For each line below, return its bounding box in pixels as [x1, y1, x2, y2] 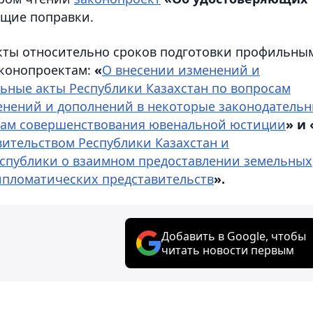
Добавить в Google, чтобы [161, 228, 306, 244]
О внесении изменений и [102, 61, 260, 78]
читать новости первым [161, 242, 294, 258]
